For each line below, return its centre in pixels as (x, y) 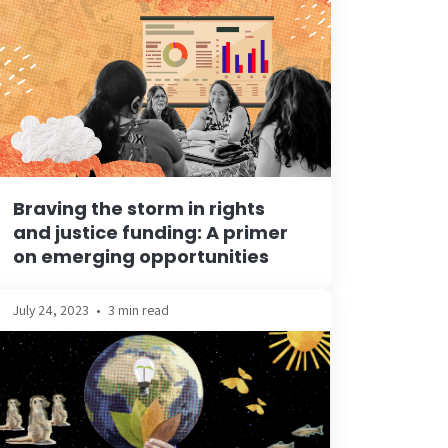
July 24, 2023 (51, 309)
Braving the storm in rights (139, 208)
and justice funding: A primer (150, 232)
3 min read (138, 309)
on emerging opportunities (141, 256)
